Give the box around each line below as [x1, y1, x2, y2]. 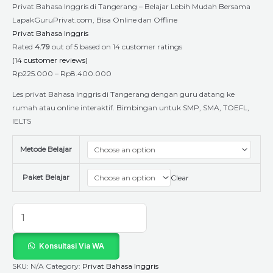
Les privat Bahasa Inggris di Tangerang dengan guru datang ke [12, 90, 235, 99]
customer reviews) [22, 55, 88, 65]
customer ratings [120, 42, 182, 51]
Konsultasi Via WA [38, 241, 104, 250]
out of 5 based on [50, 42, 113, 51]
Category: [46, 261, 82, 271]
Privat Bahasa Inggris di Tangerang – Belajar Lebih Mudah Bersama [12, 2, 250, 11]
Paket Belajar [23, 172, 69, 182]
